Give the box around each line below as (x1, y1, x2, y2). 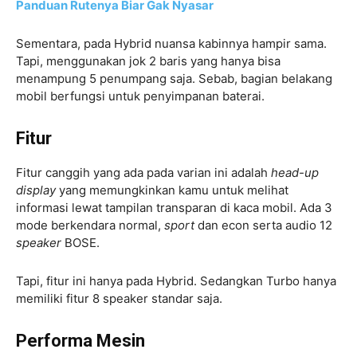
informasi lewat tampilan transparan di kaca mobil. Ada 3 (16, 199, 332, 215)
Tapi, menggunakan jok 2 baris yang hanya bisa (16, 53, 280, 69)
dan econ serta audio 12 (198, 217, 332, 233)
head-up (271, 164, 319, 180)
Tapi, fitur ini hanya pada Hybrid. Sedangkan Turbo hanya (16, 273, 336, 288)
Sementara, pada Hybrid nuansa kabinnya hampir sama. (16, 35, 327, 51)
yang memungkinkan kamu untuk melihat (56, 182, 288, 198)
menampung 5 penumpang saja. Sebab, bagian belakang (16, 70, 332, 86)
